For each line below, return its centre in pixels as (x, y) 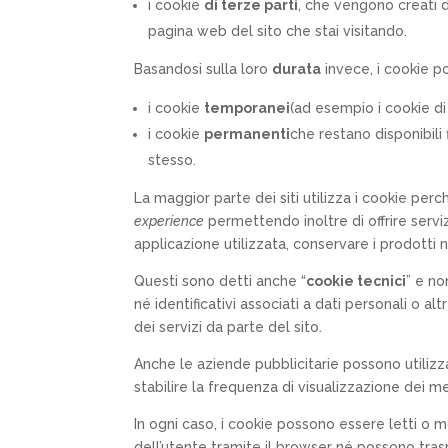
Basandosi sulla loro (203, 68)
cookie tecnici (356, 280)
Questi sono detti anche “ (220, 280)
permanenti (247, 133)
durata (297, 68)
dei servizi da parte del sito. (228, 326)
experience (169, 220)
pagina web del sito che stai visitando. (278, 30)
